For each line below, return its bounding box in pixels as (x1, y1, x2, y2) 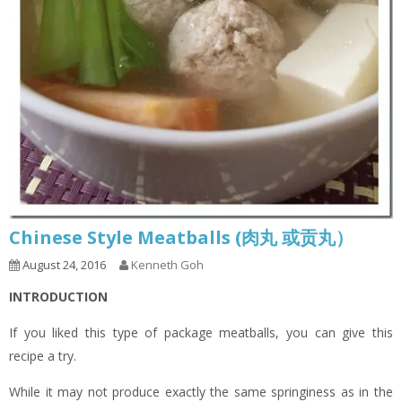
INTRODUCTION (9, 288, 108, 306)
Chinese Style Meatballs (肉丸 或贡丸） (9, 225, 354, 250)
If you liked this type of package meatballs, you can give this (9, 324, 393, 342)
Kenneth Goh (131, 257, 204, 274)
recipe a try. (9, 347, 76, 365)
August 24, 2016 (20, 257, 106, 274)
